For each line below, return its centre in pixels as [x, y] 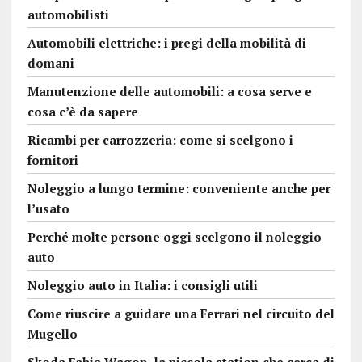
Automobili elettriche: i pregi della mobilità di [166, 42]
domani [51, 63]
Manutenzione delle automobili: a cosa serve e [169, 91]
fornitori [53, 160]
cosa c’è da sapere [82, 111]
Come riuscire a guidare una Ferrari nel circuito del [181, 313]
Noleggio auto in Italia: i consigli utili [142, 285]
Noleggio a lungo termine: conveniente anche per [179, 188]
